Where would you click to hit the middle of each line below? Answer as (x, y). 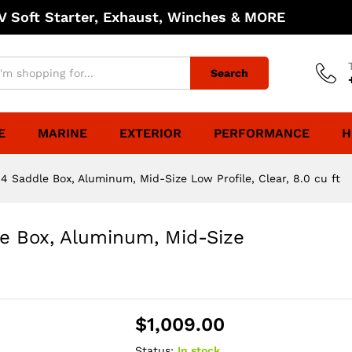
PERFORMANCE (262, 133)
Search (229, 73)
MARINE (62, 133)
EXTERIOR (150, 133)
